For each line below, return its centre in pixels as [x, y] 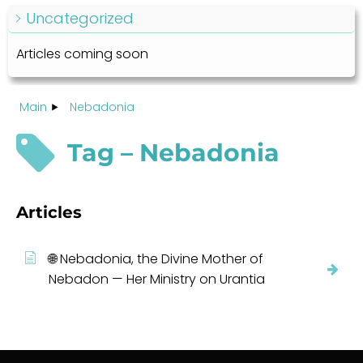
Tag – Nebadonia [173, 153]
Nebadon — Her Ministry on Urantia [157, 280]
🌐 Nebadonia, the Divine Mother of [156, 259]
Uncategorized [80, 19]
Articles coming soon [82, 54]
